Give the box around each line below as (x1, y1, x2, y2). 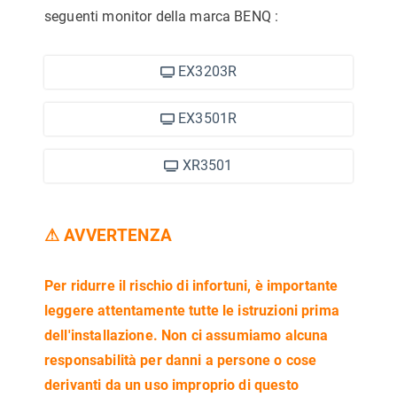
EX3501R (174, 110, 237, 127)
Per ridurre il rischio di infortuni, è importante (44, 277, 339, 294)
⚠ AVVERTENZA (44, 226, 172, 245)
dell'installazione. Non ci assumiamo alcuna (44, 327, 329, 344)
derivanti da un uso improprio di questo (44, 377, 299, 393)
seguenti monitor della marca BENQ (44, 8, 276, 25)
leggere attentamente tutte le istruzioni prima (44, 302, 339, 319)
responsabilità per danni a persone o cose (44, 352, 317, 369)
